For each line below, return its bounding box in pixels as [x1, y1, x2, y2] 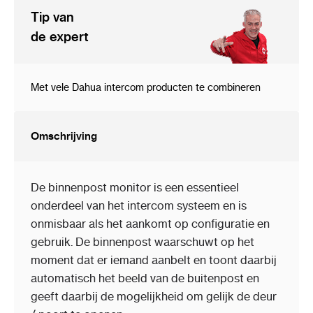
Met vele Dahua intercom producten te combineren [31, 81, 261, 94]
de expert [31, 29, 89, 45]
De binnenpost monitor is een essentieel [31, 180, 239, 195]
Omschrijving [31, 129, 97, 143]
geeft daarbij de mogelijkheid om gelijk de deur [31, 289, 277, 304]
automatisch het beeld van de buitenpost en [31, 271, 259, 286]
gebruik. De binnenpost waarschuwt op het [31, 235, 254, 249]
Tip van [31, 9, 74, 26]
